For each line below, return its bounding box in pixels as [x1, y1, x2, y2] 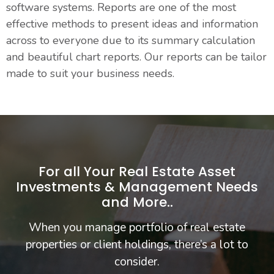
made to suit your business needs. [6, 65, 174, 81]
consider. [114, 254, 160, 270]
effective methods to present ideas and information [6, 16, 258, 31]
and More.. [101, 193, 173, 212]
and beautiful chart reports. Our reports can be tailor [6, 49, 267, 64]
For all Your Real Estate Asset [39, 162, 235, 182]
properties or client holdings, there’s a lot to [26, 237, 248, 253]
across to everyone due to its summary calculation [6, 32, 255, 48]
